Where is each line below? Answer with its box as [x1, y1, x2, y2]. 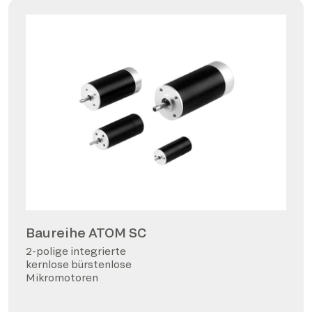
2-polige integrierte [26, 244, 126, 257]
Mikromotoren [26, 271, 98, 283]
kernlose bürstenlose [26, 258, 132, 270]
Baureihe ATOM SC [26, 224, 146, 240]
